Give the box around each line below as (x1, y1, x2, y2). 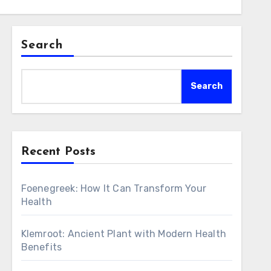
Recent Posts (21, 146, 96, 158)
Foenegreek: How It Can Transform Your (21, 183, 207, 194)
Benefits (21, 241, 62, 253)
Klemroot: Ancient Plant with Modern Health (21, 228, 227, 240)
